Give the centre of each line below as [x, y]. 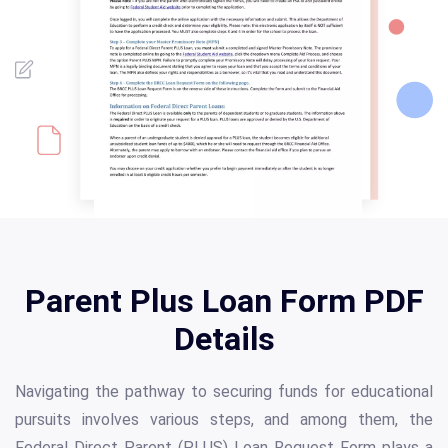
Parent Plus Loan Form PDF [224, 301]
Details [224, 339]
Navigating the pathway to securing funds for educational [224, 392]
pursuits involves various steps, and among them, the [224, 420]
